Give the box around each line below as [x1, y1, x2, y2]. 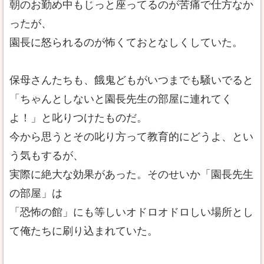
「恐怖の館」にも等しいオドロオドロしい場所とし [9, 206, 253, 218]
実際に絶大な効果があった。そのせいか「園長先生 [9, 169, 253, 180]
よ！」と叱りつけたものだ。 [9, 112, 147, 124]
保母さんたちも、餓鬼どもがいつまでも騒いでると [9, 74, 253, 86]
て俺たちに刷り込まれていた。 [9, 225, 158, 237]
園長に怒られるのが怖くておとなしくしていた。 [9, 37, 243, 48]
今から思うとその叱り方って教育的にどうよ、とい [9, 131, 253, 143]
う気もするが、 [9, 150, 84, 161]
